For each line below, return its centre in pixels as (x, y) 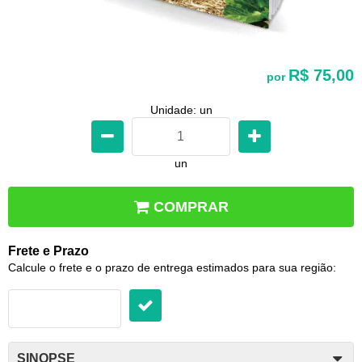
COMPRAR (191, 206)
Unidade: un (181, 109)
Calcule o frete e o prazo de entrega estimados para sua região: (172, 267)
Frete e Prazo (48, 250)
